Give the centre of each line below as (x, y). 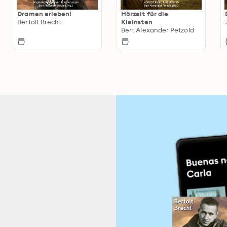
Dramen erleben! (45, 14)
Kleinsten (137, 22)
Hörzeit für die (145, 14)
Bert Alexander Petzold (157, 30)
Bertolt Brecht (40, 22)
